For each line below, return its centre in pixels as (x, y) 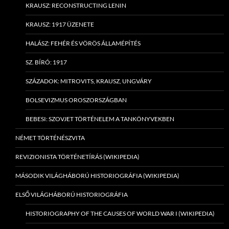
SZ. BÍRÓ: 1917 (46, 62)
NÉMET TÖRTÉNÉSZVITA (50, 138)
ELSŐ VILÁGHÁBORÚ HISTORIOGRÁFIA (72, 195)
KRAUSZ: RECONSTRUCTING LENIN (76, 6)
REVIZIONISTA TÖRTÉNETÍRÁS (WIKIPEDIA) (77, 157)
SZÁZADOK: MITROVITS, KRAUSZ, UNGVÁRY (89, 81)
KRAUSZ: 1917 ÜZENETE (60, 25)
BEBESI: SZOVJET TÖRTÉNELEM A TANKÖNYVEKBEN (100, 119)
